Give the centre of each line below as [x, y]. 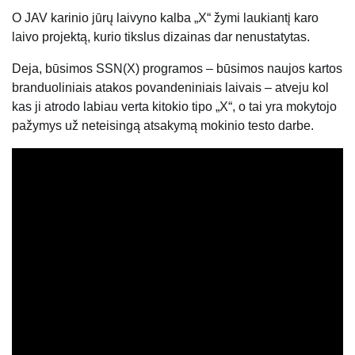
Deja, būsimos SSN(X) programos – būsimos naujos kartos [177, 69]
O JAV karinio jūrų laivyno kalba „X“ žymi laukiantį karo [165, 18]
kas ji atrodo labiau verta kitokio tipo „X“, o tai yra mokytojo [174, 107]
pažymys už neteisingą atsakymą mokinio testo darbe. [163, 126]
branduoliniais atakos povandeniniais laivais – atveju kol [170, 88]
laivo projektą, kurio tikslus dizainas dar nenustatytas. [161, 37]
